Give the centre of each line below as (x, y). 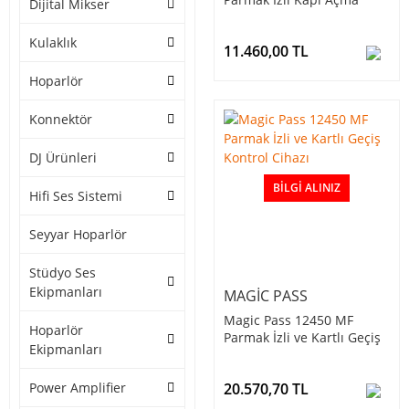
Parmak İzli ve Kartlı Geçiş (302, 338)
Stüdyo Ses (63, 273)
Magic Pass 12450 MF (288, 320)
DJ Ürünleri (63, 158)
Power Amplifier (78, 388)
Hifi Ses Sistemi (76, 196)
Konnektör (61, 120)
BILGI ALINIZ (307, 188)
